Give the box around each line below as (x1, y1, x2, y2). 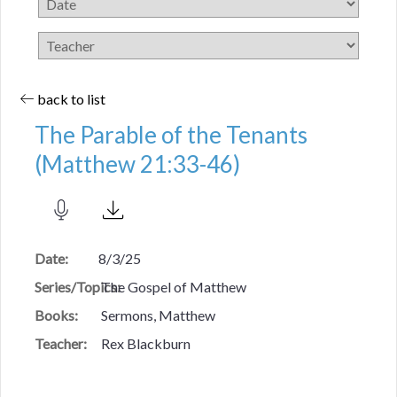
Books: (35, 307, 79, 324)
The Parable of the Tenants (35, 121, 308, 150)
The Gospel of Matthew (98, 278, 247, 296)
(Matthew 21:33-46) (35, 150, 241, 179)
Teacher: (35, 335, 88, 353)
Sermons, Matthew (98, 307, 216, 324)
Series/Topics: (35, 278, 121, 296)
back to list (35, 90, 106, 108)
